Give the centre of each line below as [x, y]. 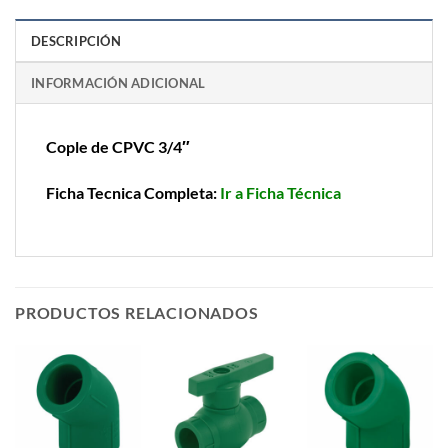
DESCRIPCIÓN [76, 41]
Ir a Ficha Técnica [280, 193]
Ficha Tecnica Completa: [133, 193]
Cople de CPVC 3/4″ [118, 147]
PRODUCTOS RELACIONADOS [137, 312]
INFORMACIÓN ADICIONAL [118, 83]
